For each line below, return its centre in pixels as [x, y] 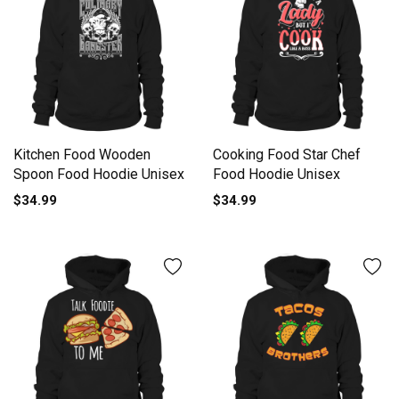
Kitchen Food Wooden [82, 154]
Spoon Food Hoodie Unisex [99, 174]
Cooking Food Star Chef [287, 154]
